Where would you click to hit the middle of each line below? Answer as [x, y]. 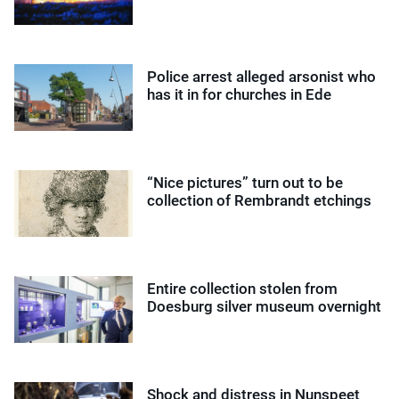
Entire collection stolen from [243, 288]
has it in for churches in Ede [240, 94]
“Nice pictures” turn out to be [245, 182]
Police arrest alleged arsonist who [262, 76]
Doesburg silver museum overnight [265, 306]
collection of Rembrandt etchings [260, 200]
